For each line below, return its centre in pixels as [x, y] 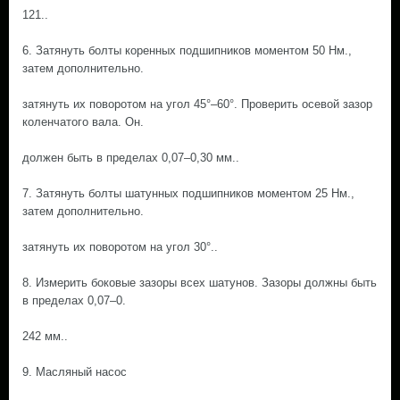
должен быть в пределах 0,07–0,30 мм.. [131, 158]
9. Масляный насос [75, 372]
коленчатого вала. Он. [83, 122]
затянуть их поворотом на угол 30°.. [120, 247]
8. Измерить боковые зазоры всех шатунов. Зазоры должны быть [200, 283]
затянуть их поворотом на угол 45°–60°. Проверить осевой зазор [197, 104]
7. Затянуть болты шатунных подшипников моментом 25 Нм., [188, 193]
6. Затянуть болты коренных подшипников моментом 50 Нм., [187, 50]
